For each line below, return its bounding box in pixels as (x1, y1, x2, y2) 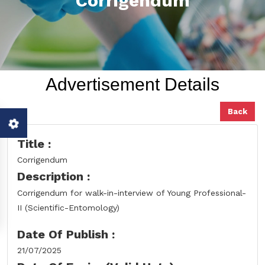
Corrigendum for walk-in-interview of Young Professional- (17, 188, 246, 198)
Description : (17, 169, 90, 183)
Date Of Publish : (17, 227, 115, 241)
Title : (17, 136, 51, 151)
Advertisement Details (46, 74, 219, 94)
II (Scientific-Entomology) (17, 202, 119, 212)
